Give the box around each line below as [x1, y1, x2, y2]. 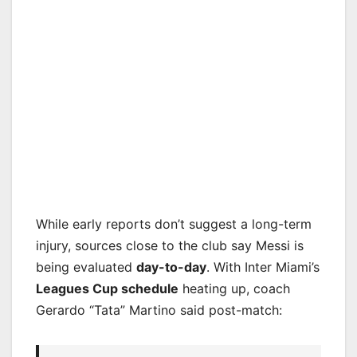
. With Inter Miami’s [206, 258, 320, 275]
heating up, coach [178, 280, 290, 296]
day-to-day [136, 258, 206, 275]
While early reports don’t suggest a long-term [36, 215, 312, 232]
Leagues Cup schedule [36, 280, 178, 296]
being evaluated [36, 258, 136, 275]
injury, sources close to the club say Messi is [36, 237, 304, 253]
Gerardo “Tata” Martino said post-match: [36, 301, 282, 318]
